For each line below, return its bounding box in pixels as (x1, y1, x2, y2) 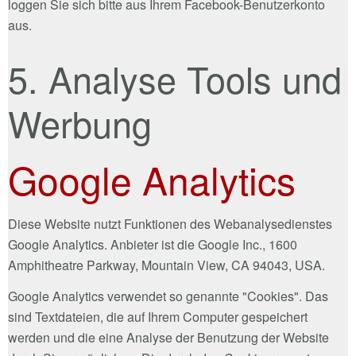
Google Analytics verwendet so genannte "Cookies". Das (8, 286, 328, 305)
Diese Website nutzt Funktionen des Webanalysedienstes (8, 214, 332, 233)
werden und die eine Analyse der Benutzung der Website (8, 327, 329, 346)
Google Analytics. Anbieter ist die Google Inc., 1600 (8, 234, 297, 253)
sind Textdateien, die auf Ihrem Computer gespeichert (8, 307, 308, 326)
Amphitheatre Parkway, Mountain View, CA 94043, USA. (8, 255, 325, 274)
